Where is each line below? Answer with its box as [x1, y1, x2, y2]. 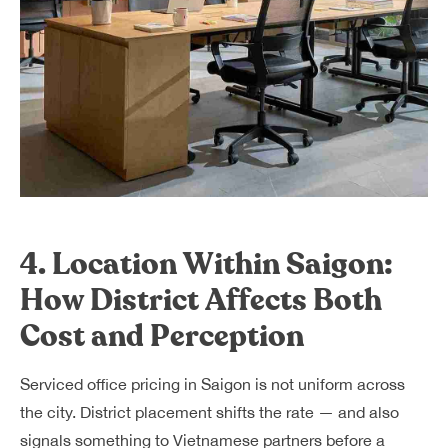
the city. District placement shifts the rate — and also [20, 403, 399, 421]
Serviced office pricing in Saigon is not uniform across [20, 375, 405, 393]
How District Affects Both [20, 280, 382, 321]
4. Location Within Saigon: [20, 244, 393, 285]
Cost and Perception [20, 316, 304, 357]
